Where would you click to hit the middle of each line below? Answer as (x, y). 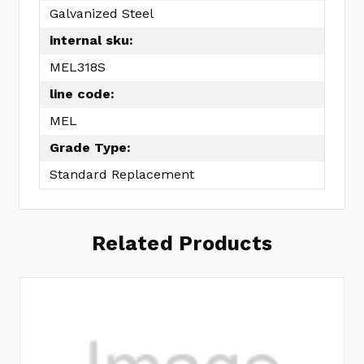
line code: (82, 94)
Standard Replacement (122, 175)
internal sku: (91, 41)
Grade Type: (90, 148)
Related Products (182, 243)
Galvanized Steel (102, 14)
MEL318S (78, 67)
